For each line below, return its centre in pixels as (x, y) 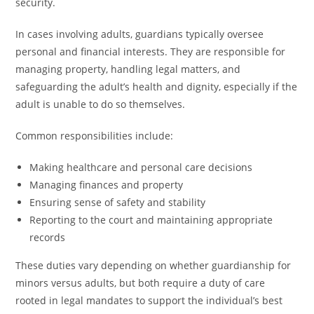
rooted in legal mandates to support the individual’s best (149, 300)
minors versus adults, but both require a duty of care (141, 283)
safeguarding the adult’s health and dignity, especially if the (157, 87)
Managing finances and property (107, 185)
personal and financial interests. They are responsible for (151, 52)
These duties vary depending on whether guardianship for (153, 265)
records (48, 237)
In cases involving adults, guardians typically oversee (140, 34)
